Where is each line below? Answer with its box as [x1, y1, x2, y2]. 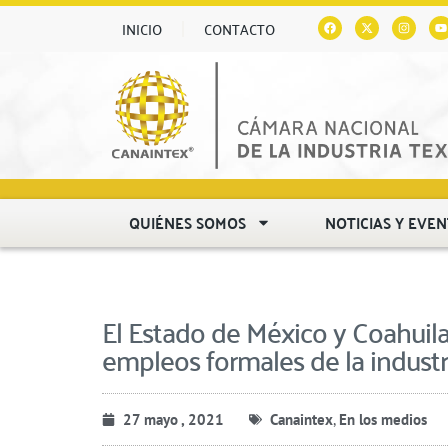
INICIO [122, 16, 162, 42]
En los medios [339, 409, 427, 429]
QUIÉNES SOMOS [129, 207, 247, 237]
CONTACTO [204, 16, 275, 42]
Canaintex [270, 409, 333, 429]
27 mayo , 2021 [123, 409, 224, 429]
